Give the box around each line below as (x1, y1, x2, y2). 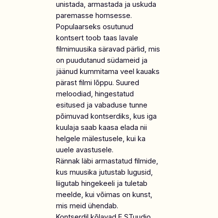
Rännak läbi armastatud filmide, (55, 157, 158, 166)
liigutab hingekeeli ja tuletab (55, 179, 147, 188)
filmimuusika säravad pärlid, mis (55, 45, 160, 54)
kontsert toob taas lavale (55, 34, 138, 43)
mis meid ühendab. (55, 201, 118, 211)
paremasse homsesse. (55, 11, 132, 20)
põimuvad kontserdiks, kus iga (55, 112, 157, 121)
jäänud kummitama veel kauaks (55, 67, 160, 76)
